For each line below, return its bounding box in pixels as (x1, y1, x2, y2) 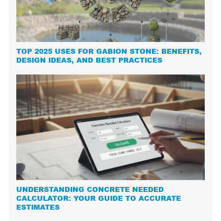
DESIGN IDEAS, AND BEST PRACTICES (16, 55, 163, 65)
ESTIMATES (16, 202, 60, 213)
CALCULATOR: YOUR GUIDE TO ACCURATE (16, 193, 182, 204)
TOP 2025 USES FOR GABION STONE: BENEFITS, (16, 46, 202, 56)
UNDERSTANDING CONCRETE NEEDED (16, 184, 164, 195)
